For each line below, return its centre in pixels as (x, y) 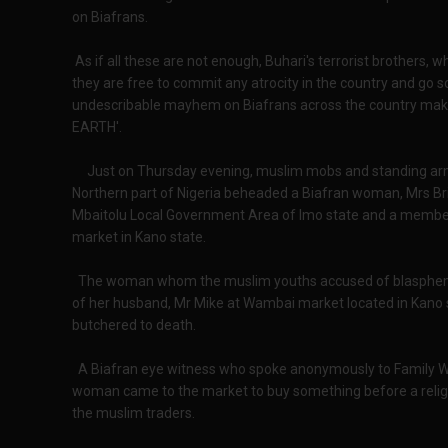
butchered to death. (134, 324)
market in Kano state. (139, 236)
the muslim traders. (133, 412)
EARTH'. (97, 126)
